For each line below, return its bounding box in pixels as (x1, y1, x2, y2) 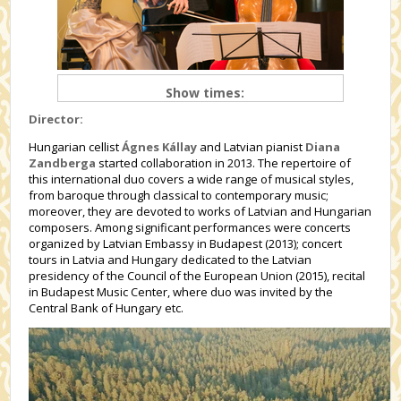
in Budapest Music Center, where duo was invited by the (29, 284, 334, 300)
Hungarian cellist (29, 139, 123, 155)
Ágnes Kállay (122, 139, 198, 155)
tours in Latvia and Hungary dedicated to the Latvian (29, 252, 312, 268)
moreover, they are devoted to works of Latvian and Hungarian (29, 203, 372, 219)
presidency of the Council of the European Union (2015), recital (29, 268, 366, 284)
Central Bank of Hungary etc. (29, 300, 184, 316)
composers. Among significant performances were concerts (29, 219, 352, 235)
